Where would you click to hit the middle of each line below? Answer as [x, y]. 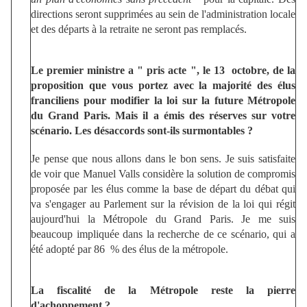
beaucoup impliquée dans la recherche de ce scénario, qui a [163, 234]
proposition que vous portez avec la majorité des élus [163, 85]
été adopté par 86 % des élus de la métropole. [130, 249]
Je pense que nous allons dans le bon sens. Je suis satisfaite [163, 158]
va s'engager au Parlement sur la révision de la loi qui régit [163, 204]
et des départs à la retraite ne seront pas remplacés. [139, 29]
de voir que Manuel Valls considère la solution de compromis [163, 173]
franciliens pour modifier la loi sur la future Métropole [163, 100]
